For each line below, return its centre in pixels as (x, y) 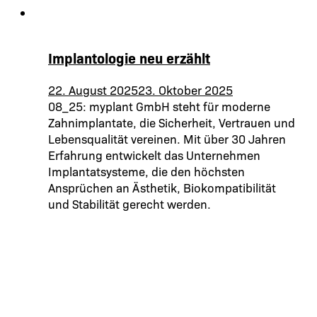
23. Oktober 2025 (185, 90)
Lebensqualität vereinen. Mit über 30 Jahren (167, 139)
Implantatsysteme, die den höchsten (146, 171)
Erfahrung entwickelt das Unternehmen (154, 155)
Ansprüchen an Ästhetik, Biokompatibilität (162, 188)
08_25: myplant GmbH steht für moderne (159, 106)
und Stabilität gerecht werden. (129, 204)
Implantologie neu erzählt (129, 58)
